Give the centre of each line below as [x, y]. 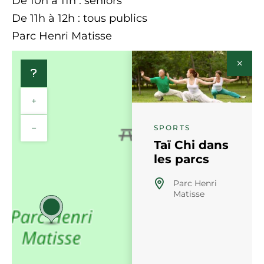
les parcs [181, 159]
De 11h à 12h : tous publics [80, 18]
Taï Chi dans [191, 145]
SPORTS [172, 127]
